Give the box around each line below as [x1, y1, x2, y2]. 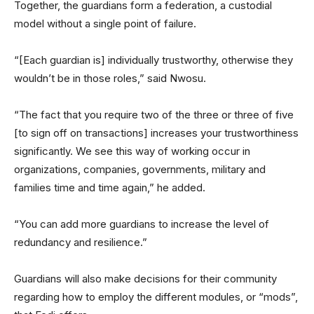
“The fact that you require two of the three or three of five [14, 108, 294, 121]
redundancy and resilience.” [14, 235, 147, 249]
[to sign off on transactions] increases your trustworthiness [14, 126, 299, 139]
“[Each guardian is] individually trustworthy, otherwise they [14, 53, 293, 67]
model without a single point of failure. [14, 17, 196, 30]
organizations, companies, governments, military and [14, 163, 266, 176]
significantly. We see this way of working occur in [14, 144, 250, 158]
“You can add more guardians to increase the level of [14, 217, 269, 231]
